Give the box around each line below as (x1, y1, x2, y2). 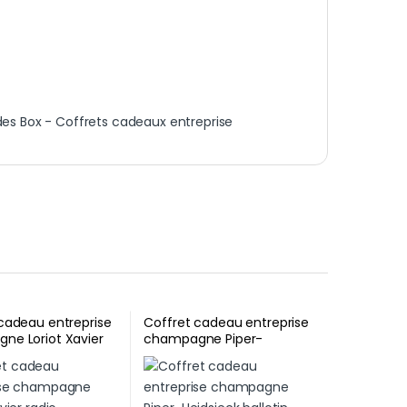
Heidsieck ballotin (144, 345, 251, 364)
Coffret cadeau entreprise (144, 313, 309, 332)
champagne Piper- (144, 329, 263, 348)
